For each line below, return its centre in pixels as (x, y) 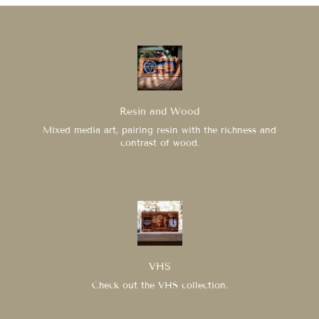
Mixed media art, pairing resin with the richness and (159, 130)
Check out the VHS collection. (159, 286)
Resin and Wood (159, 111)
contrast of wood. (159, 143)
